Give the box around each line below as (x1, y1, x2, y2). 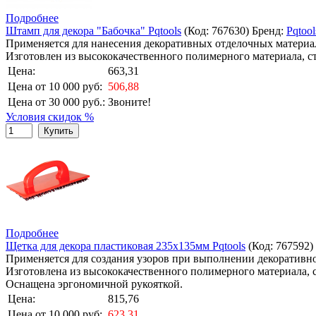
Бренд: (252, 24, 286, 37)
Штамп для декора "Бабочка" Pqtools (6, 24, 181, 37)
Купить (44, 125, 73, 136)
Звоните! (108, 95, 151, 108)
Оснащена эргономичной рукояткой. (6, 277, 183, 290)
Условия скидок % (6, 110, 94, 123)
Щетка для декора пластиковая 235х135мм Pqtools (6, 239, 245, 252)
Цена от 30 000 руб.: (8, 95, 105, 108)
